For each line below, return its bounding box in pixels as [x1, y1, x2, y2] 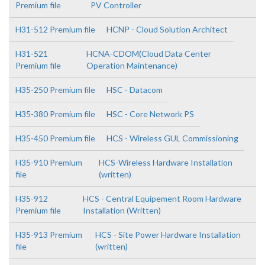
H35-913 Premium [15, 230, 82, 240]
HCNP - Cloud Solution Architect [106, 24, 228, 34]
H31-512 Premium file [15, 24, 95, 34]
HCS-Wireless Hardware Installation [98, 157, 232, 167]
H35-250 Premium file [15, 85, 95, 95]
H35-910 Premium [15, 157, 82, 167]
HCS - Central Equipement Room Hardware [82, 193, 241, 203]
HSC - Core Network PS [106, 109, 194, 119]
